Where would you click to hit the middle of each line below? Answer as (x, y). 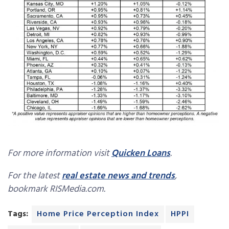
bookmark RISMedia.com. (56, 189)
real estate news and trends (118, 176)
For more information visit (60, 153)
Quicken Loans (141, 153)
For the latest (35, 176)
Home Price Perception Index (98, 214)
